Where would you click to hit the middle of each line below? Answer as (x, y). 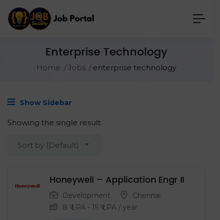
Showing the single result (54, 123)
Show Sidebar (45, 103)
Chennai (147, 196)
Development (86, 196)
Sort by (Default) (48, 145)
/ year (127, 207)
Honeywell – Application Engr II (117, 180)
